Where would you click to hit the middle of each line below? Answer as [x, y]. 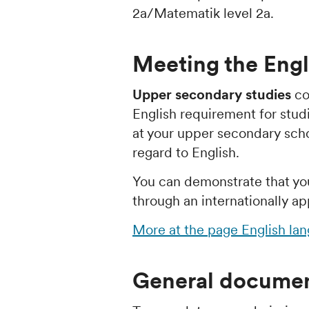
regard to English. [186, 152]
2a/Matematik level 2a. [203, 13]
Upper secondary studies [212, 94]
